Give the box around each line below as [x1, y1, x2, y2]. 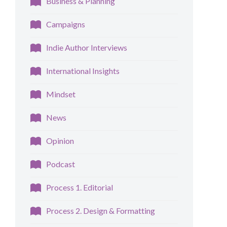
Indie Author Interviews [46, 43, 128, 53]
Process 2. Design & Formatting [46, 206, 156, 216]
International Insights [46, 66, 120, 76]
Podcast [46, 159, 75, 169]
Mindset [46, 89, 76, 99]
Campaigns [46, 19, 86, 29]
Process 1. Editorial [46, 182, 113, 193]
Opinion [46, 136, 74, 146]
